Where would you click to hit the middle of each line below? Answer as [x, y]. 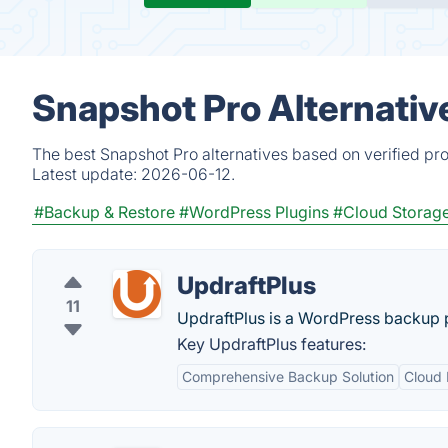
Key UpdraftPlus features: [271, 344]
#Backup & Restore [104, 212]
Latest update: [86, 174]
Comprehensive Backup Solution [288, 376]
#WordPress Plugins [254, 212]
